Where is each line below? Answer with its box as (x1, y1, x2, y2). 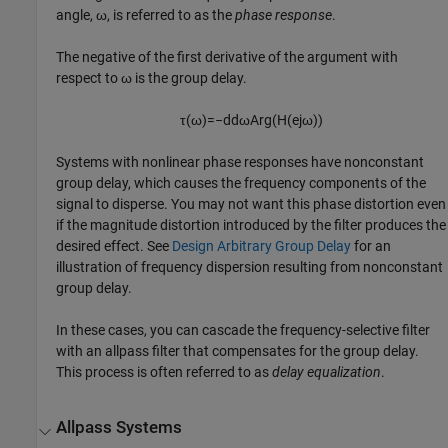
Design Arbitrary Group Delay (172, 238, 352, 255)
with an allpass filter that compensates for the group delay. (56, 343, 420, 360)
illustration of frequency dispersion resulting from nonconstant (56, 259, 444, 276)
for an (351, 238, 392, 255)
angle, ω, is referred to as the (56, 7, 236, 24)
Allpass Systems (56, 417, 183, 437)
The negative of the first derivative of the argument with (56, 49, 399, 66)
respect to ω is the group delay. (56, 70, 248, 87)
